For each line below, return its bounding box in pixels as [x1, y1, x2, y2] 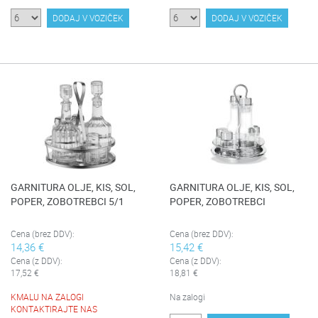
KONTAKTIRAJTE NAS [11, 303, 97, 314]
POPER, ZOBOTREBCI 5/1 [11, 194, 124, 208]
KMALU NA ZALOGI [11, 291, 84, 302]
